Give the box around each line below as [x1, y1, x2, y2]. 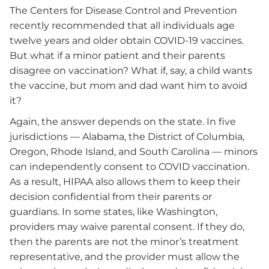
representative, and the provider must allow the [10, 251, 240, 263]
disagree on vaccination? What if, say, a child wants [10, 64, 252, 76]
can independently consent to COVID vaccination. [10, 161, 249, 173]
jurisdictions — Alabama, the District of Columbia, [10, 131, 244, 143]
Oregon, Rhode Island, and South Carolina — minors [10, 146, 258, 158]
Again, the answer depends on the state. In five [10, 116, 236, 128]
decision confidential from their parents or [10, 191, 212, 203]
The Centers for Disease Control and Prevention [10, 4, 237, 16]
